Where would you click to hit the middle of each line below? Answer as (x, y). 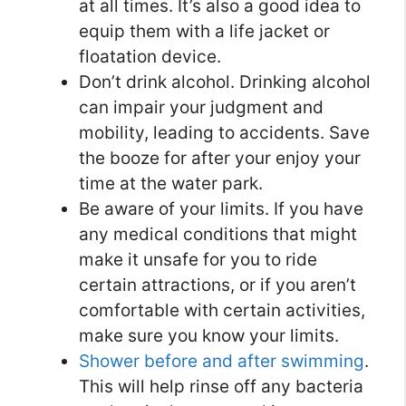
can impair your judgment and (201, 108)
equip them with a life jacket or (204, 32)
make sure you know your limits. (209, 336)
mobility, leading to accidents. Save (224, 133)
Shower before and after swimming (222, 362)
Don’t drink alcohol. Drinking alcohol (225, 82)
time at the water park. (171, 184)
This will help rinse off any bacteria (221, 387)
